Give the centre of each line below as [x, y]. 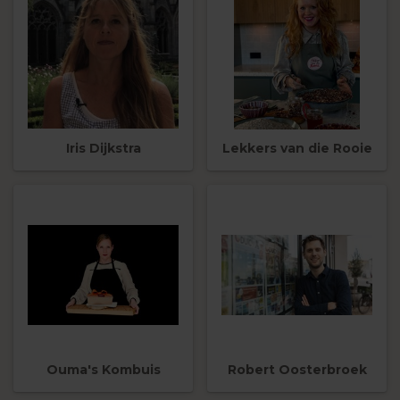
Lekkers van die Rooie [297, 149]
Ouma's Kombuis [103, 370]
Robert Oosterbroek [297, 370]
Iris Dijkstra [103, 149]
